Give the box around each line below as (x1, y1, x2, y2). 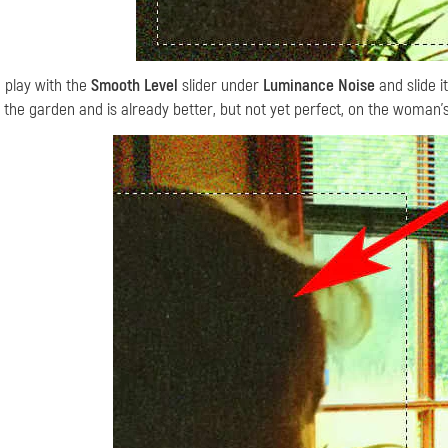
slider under (178, 75, 263, 96)
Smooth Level (91, 75, 178, 96)
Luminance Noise (263, 75, 375, 96)
